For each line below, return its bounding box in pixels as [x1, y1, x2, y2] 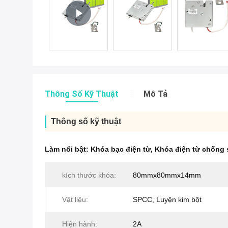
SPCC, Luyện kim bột [133, 195, 202, 204]
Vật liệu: [62, 195, 88, 204]
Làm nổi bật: [45, 145, 91, 153]
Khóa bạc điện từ [91, 145, 151, 153]
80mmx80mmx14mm [133, 171, 201, 179]
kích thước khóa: [62, 171, 116, 179]
